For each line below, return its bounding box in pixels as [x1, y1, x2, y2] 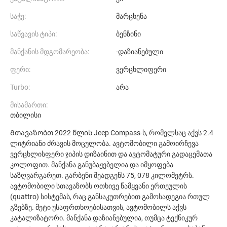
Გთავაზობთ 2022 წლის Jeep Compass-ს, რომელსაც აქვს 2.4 [10, 129, 213, 137]
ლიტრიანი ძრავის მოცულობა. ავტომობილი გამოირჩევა [10, 139, 199, 147]
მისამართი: [10, 101, 48, 109]
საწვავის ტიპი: [10, 30, 57, 38]
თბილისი [10, 111, 41, 119]
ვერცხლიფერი [116, 65, 166, 73]
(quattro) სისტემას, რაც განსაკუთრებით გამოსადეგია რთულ [10, 193, 210, 201]
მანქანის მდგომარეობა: [10, 48, 89, 56]
